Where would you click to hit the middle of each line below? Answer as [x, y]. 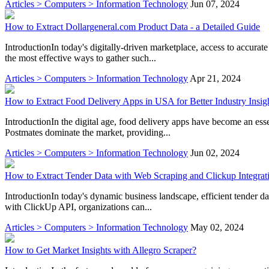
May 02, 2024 [217, 227]
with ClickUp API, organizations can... [78, 207]
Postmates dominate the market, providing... [88, 132]
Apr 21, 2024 [215, 78]
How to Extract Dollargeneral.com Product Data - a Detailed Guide [132, 26]
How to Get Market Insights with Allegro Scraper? [101, 250]
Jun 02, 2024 [215, 153]
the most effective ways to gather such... [80, 58]
